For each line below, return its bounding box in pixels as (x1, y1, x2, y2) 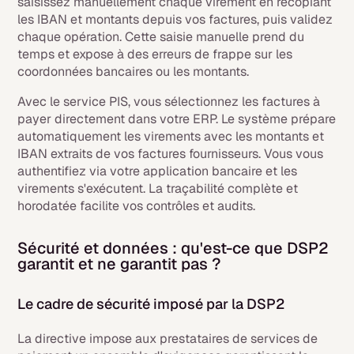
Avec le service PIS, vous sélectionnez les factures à (17, 93, 321, 110)
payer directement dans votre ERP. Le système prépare (17, 111, 337, 127)
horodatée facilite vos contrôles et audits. (17, 198, 256, 214)
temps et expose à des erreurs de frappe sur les (17, 46, 293, 62)
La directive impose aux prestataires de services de (17, 330, 318, 347)
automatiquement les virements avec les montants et (17, 128, 325, 145)
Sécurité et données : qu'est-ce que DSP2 (17, 238, 330, 258)
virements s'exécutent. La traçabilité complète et (17, 180, 299, 197)
